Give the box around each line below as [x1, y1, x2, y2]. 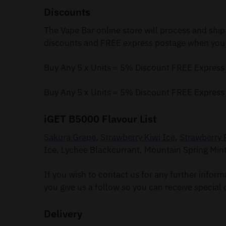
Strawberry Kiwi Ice [100, 132, 176, 143]
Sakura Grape [44, 132, 96, 143]
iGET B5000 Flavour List [44, 112, 157, 126]
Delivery [44, 207, 83, 221]
